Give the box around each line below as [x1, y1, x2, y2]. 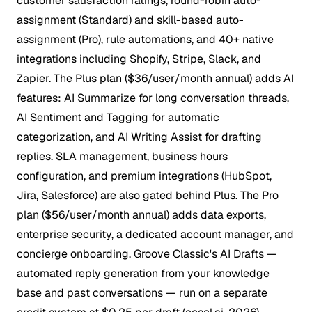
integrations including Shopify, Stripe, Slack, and [17, 51, 261, 66]
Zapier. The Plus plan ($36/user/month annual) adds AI [17, 70, 294, 86]
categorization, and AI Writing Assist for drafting [17, 129, 262, 144]
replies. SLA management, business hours [17, 148, 228, 164]
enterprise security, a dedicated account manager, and [17, 226, 294, 242]
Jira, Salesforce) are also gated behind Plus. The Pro [17, 187, 279, 203]
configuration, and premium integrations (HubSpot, [17, 168, 272, 183]
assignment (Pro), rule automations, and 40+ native [17, 31, 274, 47]
